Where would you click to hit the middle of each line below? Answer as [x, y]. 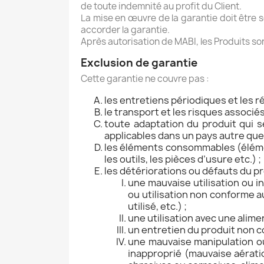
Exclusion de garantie [139, 63]
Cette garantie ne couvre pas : [145, 79]
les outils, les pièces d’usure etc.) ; [183, 159]
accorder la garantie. [125, 30]
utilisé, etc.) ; [157, 207]
